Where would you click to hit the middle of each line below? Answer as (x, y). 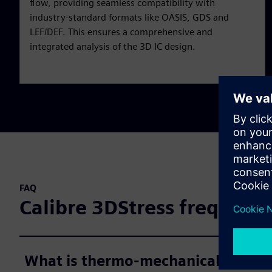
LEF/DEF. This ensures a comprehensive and (121, 32)
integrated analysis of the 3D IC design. (113, 47)
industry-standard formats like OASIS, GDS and (129, 18)
